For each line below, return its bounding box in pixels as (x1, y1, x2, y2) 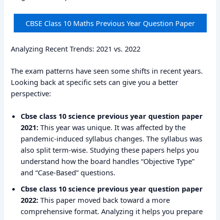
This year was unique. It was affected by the (38, 122, 186, 132)
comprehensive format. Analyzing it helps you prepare (21, 206, 203, 216)
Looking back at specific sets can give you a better (11, 77, 179, 87)
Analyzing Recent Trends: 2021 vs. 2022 (11, 43, 141, 54)
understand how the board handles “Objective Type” (21, 156, 195, 166)
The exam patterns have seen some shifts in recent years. (11, 65, 203, 76)
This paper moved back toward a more (38, 194, 170, 205)
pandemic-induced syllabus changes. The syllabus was (21, 133, 203, 143)
